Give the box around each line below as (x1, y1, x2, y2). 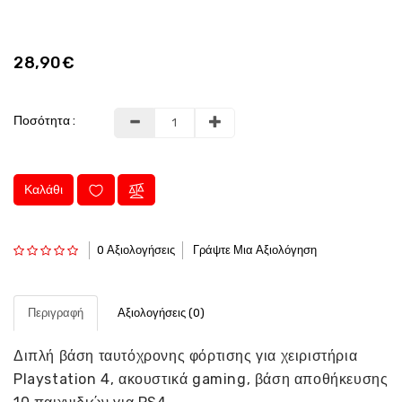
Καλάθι (24, 181, 63, 197)
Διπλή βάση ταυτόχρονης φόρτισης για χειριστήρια (13, 347, 358, 365)
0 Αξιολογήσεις (96, 243, 175, 258)
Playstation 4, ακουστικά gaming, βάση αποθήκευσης (13, 371, 389, 389)
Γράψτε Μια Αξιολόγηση (193, 243, 318, 258)
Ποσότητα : (13, 112, 75, 128)
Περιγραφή (28, 306, 83, 320)
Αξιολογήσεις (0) (117, 306, 205, 320)
